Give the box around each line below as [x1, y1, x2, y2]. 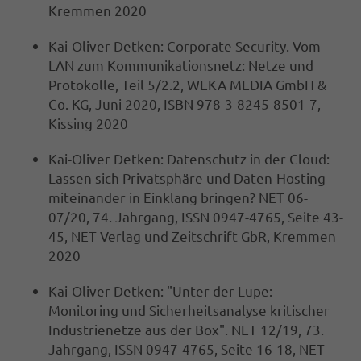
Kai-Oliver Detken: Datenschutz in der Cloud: [48, 150, 330, 168]
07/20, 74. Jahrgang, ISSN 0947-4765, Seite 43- [48, 208, 343, 226]
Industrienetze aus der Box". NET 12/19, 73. [48, 321, 324, 338]
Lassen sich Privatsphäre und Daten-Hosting [48, 169, 326, 187]
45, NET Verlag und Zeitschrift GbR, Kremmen [48, 227, 336, 245]
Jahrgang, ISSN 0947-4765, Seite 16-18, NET [48, 340, 325, 358]
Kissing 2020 [48, 114, 128, 132]
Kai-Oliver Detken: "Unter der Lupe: [48, 282, 272, 300]
